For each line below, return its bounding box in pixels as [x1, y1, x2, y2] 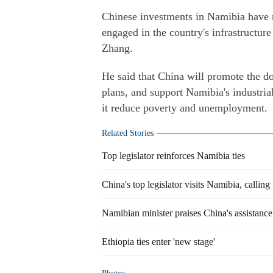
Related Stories [102, 129, 154, 138]
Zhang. [102, 42, 133, 54]
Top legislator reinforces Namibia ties [102, 151, 245, 161]
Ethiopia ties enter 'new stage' [102, 236, 215, 247]
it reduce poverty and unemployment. [102, 102, 268, 114]
